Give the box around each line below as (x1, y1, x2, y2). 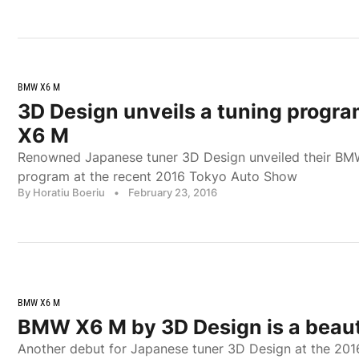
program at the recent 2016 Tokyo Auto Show (18, 167, 297, 184)
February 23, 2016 (128, 185, 217, 199)
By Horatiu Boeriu (18, 185, 105, 199)
